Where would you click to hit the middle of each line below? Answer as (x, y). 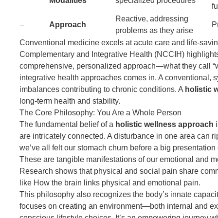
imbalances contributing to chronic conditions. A (102, 89)
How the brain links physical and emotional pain (116, 182)
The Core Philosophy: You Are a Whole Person (100, 112)
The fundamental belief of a (67, 124)
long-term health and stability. (70, 101)
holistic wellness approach (164, 124)
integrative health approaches (70, 77)
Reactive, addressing (152, 18)
